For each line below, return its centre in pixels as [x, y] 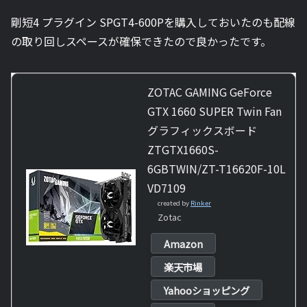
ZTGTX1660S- [183, 150]
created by [174, 203]
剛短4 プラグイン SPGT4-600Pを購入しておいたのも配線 [153, 22]
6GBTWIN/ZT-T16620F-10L [217, 169]
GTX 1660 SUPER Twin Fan [214, 111]
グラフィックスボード [202, 131]
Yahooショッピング [207, 291]
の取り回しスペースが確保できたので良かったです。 [141, 41]
